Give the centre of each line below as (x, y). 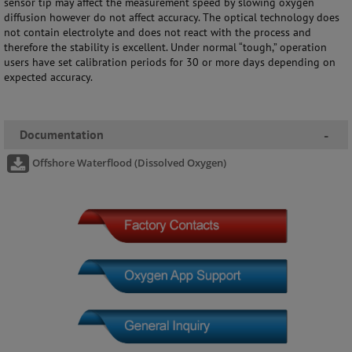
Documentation (62, 135)
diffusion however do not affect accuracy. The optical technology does (172, 18)
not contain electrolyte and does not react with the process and (158, 33)
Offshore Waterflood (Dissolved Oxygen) (129, 162)
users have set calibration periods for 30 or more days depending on (170, 62)
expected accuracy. (48, 77)
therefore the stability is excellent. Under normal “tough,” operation (165, 48)
